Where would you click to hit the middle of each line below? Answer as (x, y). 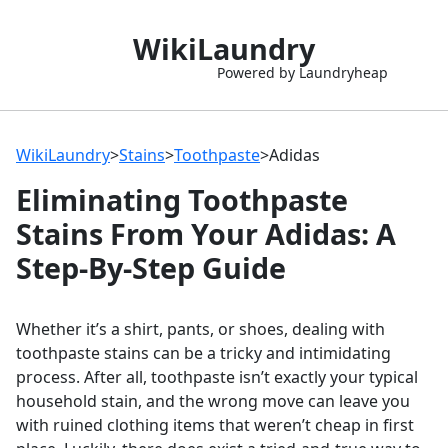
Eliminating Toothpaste (182, 199)
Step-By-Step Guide (151, 267)
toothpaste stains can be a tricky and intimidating (203, 353)
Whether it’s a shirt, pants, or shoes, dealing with (200, 329)
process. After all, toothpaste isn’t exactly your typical (217, 377)
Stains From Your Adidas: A (206, 233)
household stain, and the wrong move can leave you (213, 401)
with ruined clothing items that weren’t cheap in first (215, 425)
